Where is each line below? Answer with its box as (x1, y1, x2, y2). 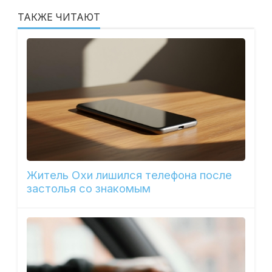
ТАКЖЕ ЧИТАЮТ (17, 11, 100, 23)
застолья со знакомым (26, 181, 151, 195)
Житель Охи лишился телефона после (26, 168, 232, 182)
